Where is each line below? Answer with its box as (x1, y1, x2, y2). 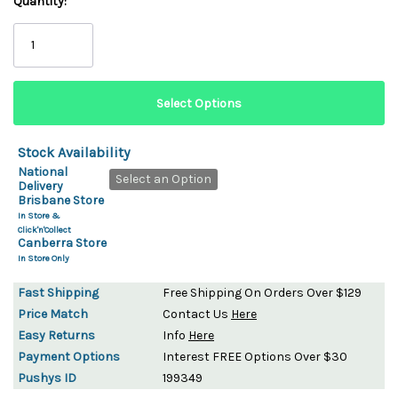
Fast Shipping (18, 284, 99, 300)
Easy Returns (18, 327, 95, 343)
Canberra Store (18, 235, 107, 251)
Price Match (18, 306, 88, 322)
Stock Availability (18, 143, 130, 161)
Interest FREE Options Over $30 (163, 348, 347, 364)
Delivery (18, 178, 63, 194)
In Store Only (18, 252, 69, 264)
